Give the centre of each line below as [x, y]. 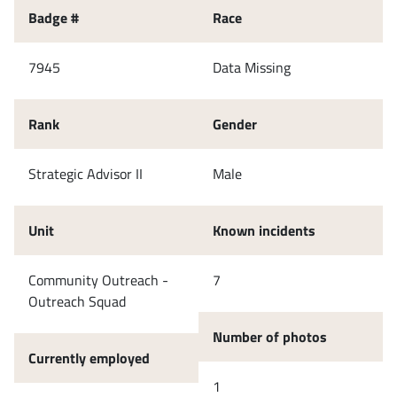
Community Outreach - [98, 280]
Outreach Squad [77, 301]
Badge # [54, 17]
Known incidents [264, 230]
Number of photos [270, 336]
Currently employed [89, 358]
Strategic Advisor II [86, 173]
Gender [235, 124]
